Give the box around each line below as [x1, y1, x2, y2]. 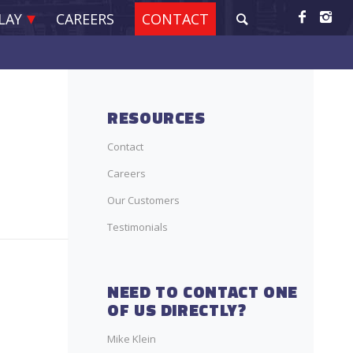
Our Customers [107, 193, 180, 207]
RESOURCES [107, 105, 206, 130]
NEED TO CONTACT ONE [107, 279, 298, 304]
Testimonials [107, 220, 168, 234]
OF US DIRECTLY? [107, 297, 247, 322]
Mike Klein [107, 332, 156, 346]
